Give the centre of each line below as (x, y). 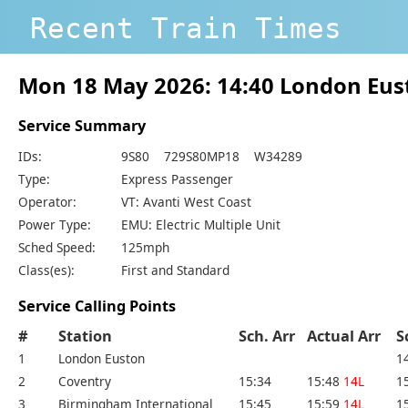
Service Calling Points (97, 306)
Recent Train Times (186, 28)
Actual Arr (351, 337)
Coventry (85, 382)
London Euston (102, 359)
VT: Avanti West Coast (186, 201)
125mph (145, 247)
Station (85, 337)
